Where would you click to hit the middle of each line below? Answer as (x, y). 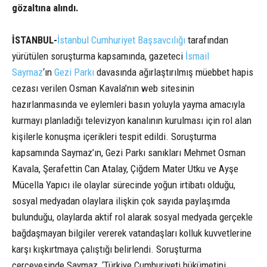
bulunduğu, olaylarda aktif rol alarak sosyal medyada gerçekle (132, 217)
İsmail (197, 56)
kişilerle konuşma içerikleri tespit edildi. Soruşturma (114, 137)
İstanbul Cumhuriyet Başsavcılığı (121, 40)
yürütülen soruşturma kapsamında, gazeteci (99, 56)
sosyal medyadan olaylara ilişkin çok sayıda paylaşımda (121, 201)
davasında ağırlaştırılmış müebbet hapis (174, 72)
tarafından (207, 40)
